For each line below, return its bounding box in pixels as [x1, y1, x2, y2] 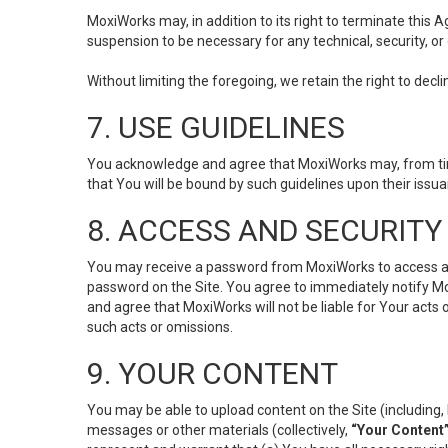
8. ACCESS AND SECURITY [87, 213, 442, 248]
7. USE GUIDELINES [87, 110, 345, 145]
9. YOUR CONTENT [87, 356, 338, 391]
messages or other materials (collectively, [87, 422, 351, 438]
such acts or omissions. [87, 319, 233, 335]
